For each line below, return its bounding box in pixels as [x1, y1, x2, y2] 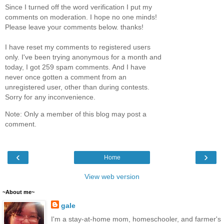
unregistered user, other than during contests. [5, 82, 149, 91]
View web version [84, 172, 139, 181]
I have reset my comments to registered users [5, 42, 150, 51]
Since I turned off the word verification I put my [5, 2, 152, 11]
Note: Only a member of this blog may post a [5, 109, 146, 118]
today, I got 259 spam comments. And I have [5, 62, 146, 71]
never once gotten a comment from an [5, 72, 126, 81]
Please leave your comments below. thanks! [5, 22, 143, 31]
